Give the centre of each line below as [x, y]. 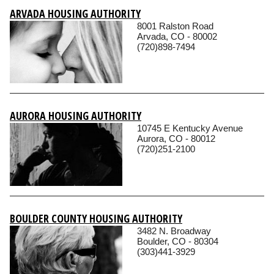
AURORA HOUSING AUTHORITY [76, 116]
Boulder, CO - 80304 [178, 241]
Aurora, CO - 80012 [176, 139]
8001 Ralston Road [175, 26]
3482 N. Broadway [174, 231]
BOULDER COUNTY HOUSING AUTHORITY [96, 218]
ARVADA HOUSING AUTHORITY [75, 14]
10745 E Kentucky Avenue [190, 128]
